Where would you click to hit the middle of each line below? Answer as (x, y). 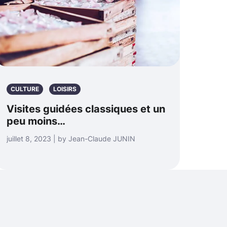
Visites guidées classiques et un (86, 109)
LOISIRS (65, 89)
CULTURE (25, 89)
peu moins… (36, 121)
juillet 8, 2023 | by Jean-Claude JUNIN (71, 139)
